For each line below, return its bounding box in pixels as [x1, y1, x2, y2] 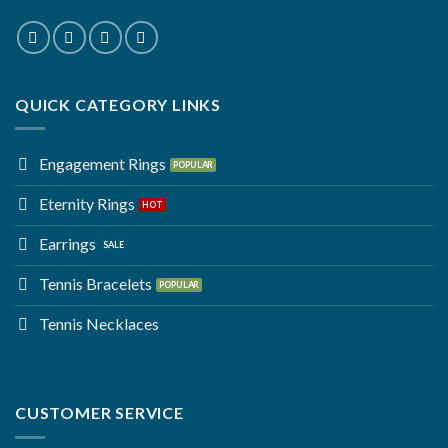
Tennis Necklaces [39, 313, 159, 333]
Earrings [39, 233, 96, 253]
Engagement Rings [39, 153, 166, 173]
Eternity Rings [39, 193, 135, 213]
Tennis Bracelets [39, 273, 152, 293]
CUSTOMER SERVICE [15, 403, 184, 423]
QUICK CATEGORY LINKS [15, 94, 221, 114]
